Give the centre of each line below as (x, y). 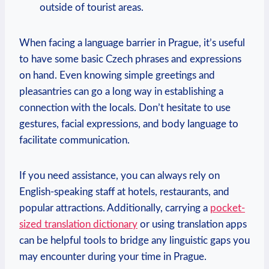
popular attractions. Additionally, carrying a (115, 208)
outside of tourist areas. (92, 7)
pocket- (228, 208)
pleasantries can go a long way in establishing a (121, 91)
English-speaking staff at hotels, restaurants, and (124, 192)
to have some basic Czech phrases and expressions (130, 59)
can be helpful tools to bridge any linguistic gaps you (134, 240)
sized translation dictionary (78, 224)
